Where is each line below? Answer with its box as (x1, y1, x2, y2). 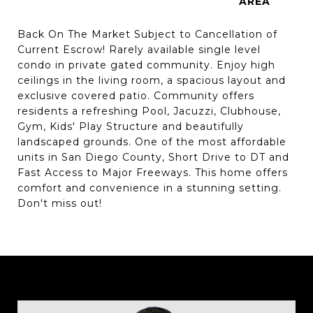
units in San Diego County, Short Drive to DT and (17, 151, 289, 163)
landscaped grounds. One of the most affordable (17, 136, 286, 148)
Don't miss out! (17, 197, 102, 210)
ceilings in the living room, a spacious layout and (17, 74, 286, 87)
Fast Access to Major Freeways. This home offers (17, 166, 288, 179)
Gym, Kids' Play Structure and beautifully (17, 120, 244, 133)
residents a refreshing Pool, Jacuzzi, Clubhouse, (17, 105, 281, 117)
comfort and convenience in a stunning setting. (17, 182, 282, 194)
